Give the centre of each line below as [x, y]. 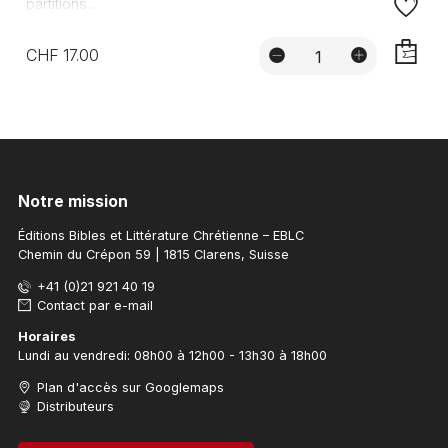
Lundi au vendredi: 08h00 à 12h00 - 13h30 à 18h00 [172, 356]
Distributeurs [76, 407]
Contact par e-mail [95, 305]
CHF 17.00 [62, 54]
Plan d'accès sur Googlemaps [131, 388]
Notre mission [72, 202]
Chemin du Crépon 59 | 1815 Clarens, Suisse [153, 254]
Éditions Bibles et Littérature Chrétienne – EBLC [160, 235]
